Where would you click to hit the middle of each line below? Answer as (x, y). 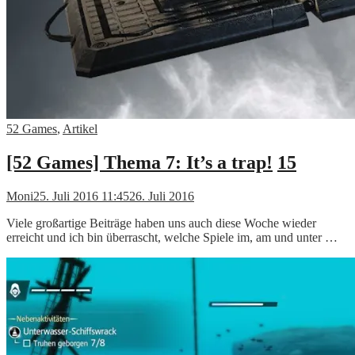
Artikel (80, 128)
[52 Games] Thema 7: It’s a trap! (139, 162)
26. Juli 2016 (162, 196)
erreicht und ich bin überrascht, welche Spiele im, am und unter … (172, 237)
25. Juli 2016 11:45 (81, 196)
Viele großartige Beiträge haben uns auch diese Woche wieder (161, 223)
